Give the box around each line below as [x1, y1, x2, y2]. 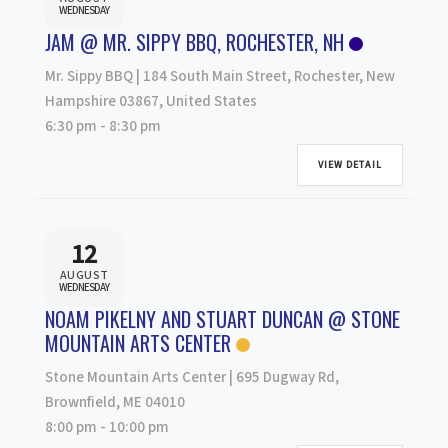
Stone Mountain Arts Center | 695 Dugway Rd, [45, 366, 339, 388]
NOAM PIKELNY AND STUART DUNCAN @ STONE [45, 303, 400, 334]
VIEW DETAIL [318, 157, 382, 172]
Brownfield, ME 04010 [45, 391, 185, 413]
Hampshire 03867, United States [45, 90, 257, 112]
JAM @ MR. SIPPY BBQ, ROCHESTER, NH [45, 26, 344, 57]
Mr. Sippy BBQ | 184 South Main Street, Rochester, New [45, 65, 395, 87]
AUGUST [59, 267, 109, 285]
